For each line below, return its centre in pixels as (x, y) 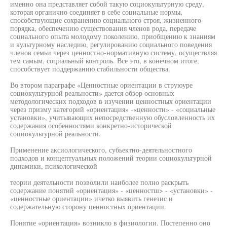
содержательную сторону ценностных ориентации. (88, 206)
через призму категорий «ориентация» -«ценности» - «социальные (113, 109)
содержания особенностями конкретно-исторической (91, 125)
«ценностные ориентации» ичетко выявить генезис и (91, 198)
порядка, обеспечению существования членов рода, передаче (103, 28)
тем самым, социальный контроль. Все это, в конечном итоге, (105, 61)
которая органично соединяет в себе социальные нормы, (96, 12)
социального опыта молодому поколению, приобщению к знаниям (113, 36)
